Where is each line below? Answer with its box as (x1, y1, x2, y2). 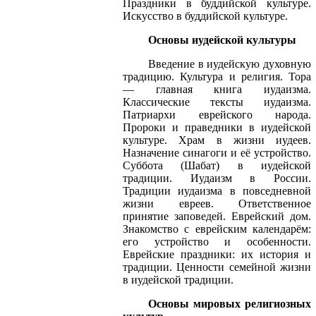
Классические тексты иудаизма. (123, 95, 311, 108)
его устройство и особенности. (123, 235, 311, 248)
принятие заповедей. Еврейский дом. (123, 209, 311, 222)
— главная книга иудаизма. (123, 83, 311, 95)
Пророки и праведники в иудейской (123, 121, 311, 133)
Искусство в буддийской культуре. (123, 9, 288, 22)
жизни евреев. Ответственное (123, 197, 311, 209)
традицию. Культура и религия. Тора (123, 70, 311, 83)
